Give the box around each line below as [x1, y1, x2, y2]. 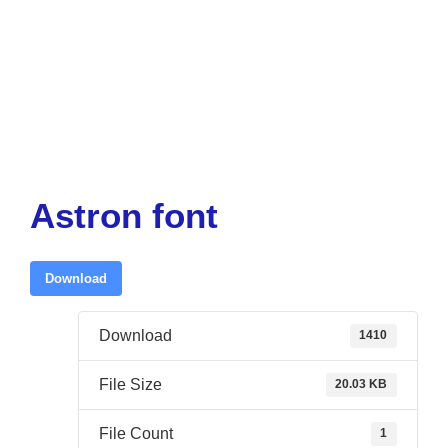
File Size [99, 376, 162, 393]
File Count [99, 425, 173, 442]
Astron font [30, 196, 218, 235]
